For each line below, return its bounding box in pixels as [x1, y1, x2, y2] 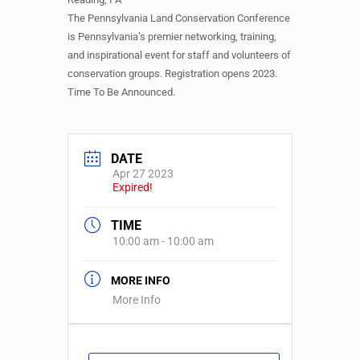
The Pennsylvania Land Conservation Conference [67, 12, 290, 24]
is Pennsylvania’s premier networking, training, [67, 31, 276, 43]
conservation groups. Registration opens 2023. [67, 67, 277, 80]
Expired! [112, 181, 153, 194]
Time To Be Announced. [67, 86, 175, 98]
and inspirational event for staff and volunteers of [67, 49, 291, 61]
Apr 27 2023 [112, 167, 174, 181]
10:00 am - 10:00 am [112, 235, 214, 248]
